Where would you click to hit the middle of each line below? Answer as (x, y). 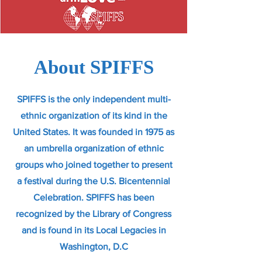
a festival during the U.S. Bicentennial (94, 181)
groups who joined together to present (94, 164)
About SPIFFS (94, 67)
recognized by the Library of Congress (94, 213)
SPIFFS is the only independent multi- (94, 99)
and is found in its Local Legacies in (94, 230)
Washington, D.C (94, 246)
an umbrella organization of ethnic (94, 148)
